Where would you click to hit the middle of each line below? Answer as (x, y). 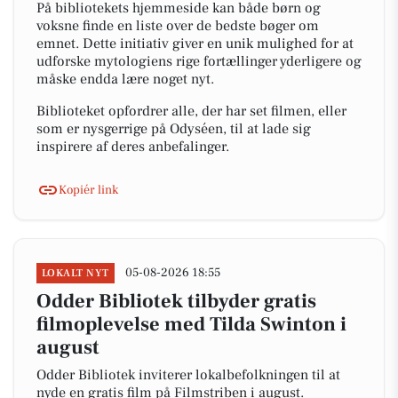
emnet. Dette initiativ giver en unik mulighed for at (195, 44)
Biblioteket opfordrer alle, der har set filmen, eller (191, 111)
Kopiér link (88, 190)
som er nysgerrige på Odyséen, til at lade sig (174, 129)
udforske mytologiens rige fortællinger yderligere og (199, 61)
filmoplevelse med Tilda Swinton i (191, 324)
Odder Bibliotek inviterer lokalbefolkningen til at (188, 375)
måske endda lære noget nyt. (125, 79)
